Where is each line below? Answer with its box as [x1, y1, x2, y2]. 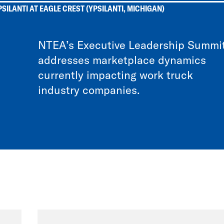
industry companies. [38, 83, 140, 97]
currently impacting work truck [38, 68, 193, 82]
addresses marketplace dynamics [38, 53, 206, 67]
